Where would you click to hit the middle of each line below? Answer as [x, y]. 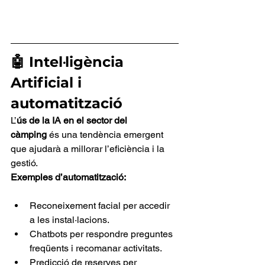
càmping [29, 135]
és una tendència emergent [106, 135]
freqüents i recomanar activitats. [96, 248]
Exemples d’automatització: [68, 177]
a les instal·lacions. [70, 220]
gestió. [24, 163]
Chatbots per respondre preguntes [102, 234]
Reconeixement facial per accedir [101, 206]
